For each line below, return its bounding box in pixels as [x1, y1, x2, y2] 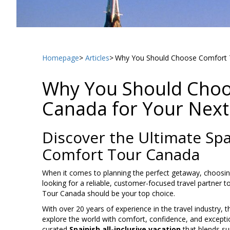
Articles [85, 53, 109, 63]
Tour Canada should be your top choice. [42, 188, 175, 199]
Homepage [42, 53, 79, 63]
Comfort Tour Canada [42, 144, 200, 165]
